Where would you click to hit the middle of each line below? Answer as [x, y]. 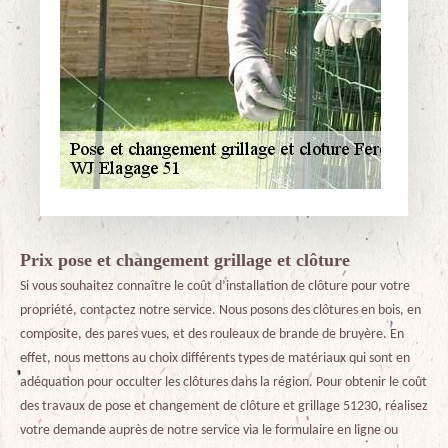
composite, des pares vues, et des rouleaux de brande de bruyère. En [212, 334]
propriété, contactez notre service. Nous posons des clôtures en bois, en [220, 310]
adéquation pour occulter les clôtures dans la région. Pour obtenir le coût [223, 382]
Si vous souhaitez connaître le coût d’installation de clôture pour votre [215, 286]
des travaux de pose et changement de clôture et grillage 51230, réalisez [224, 406]
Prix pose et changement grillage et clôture [185, 260]
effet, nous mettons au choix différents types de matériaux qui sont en [215, 358]
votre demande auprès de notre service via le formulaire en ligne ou [209, 430]
